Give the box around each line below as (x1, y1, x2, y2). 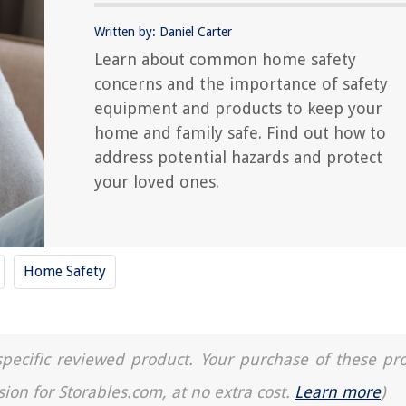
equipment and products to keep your (94, 98, 382, 118)
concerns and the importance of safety (94, 73, 388, 93)
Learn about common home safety (94, 49, 356, 69)
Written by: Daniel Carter (94, 24, 232, 39)
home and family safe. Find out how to (94, 122, 386, 142)
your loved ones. (94, 171, 219, 191)
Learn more (295, 382, 381, 401)
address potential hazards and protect (94, 147, 382, 167)
